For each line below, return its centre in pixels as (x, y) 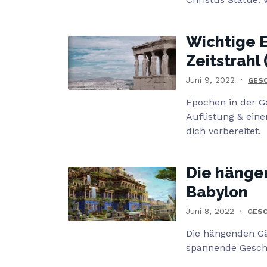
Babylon (217, 192)
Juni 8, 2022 (210, 211)
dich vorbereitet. (223, 131)
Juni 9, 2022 (210, 80)
